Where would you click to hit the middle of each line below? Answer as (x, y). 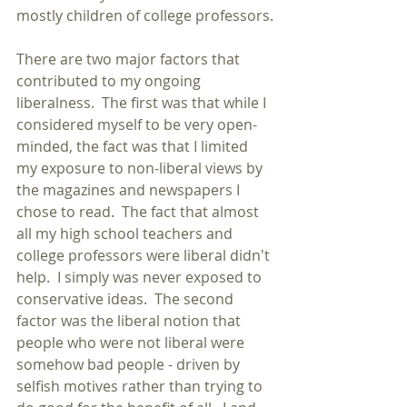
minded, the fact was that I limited (134, 146)
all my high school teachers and (126, 233)
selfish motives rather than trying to (141, 386)
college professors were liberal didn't (145, 255)
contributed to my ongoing (110, 81)
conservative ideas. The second (127, 299)
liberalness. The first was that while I (143, 103)
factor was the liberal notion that (130, 321)
